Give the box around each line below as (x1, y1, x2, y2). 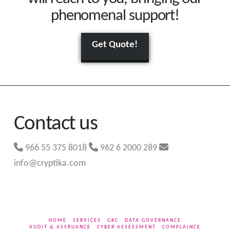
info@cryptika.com (13, 159, 86, 169)
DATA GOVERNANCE (124, 217, 181, 223)
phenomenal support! (50, 8, 180, 25)
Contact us (13, 113, 98, 135)
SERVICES (72, 217, 101, 223)
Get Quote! (92, 40, 138, 50)
